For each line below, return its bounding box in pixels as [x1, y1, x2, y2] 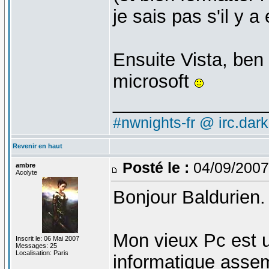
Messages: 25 [15, 241, 57, 249]
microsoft [112, 70, 195, 92]
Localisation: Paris [15, 249, 68, 256]
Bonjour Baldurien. [112, 186, 265, 208]
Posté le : [122, 159, 189, 176]
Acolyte [15, 168, 37, 176]
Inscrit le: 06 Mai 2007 [15, 234, 79, 242]
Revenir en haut [12, 142, 62, 150]
